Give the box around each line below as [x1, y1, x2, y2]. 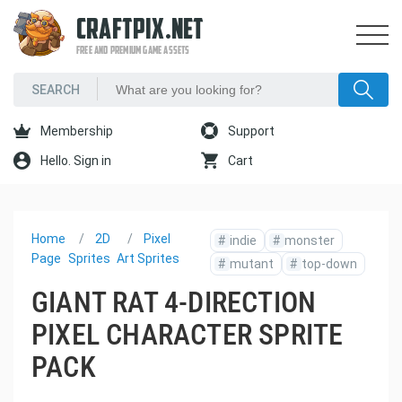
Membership [38, 124, 113, 138]
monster [284, 233, 336, 248]
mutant [230, 257, 275, 271]
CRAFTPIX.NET [76, 17, 205, 46]
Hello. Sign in [38, 153, 111, 168]
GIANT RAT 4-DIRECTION [31, 285, 317, 319]
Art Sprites [117, 251, 180, 266]
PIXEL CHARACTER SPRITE [31, 318, 344, 352]
